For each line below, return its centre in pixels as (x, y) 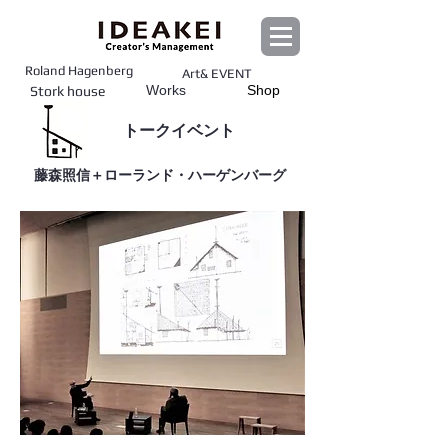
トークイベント (178, 131)
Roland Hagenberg (79, 70)
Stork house (67, 91)
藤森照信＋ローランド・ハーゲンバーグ (160, 175)
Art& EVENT (217, 73)
